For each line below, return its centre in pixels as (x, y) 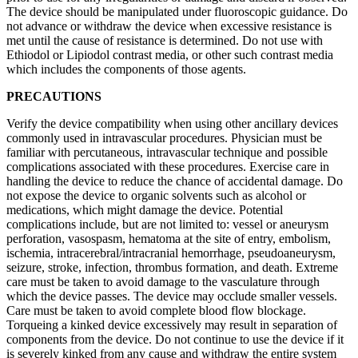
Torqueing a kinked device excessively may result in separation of (172, 324)
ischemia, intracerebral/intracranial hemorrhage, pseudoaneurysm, (171, 253)
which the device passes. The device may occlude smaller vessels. (172, 296)
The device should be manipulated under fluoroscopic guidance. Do (177, 11)
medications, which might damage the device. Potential (145, 209)
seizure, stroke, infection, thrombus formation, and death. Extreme (172, 267)
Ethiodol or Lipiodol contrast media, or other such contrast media (170, 54)
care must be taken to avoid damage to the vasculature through (163, 281)
